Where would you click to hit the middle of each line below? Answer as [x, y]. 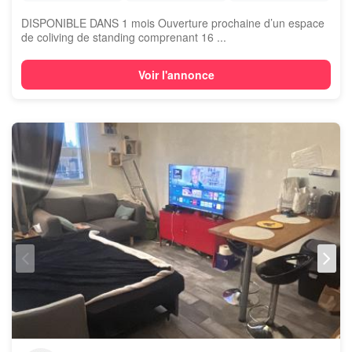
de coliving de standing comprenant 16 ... [124, 37]
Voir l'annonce [176, 75]
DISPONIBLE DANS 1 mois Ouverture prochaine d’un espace [173, 23]
